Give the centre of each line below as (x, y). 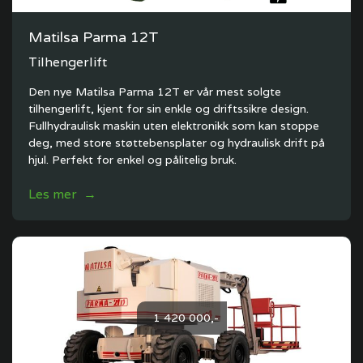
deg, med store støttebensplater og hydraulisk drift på (177, 143)
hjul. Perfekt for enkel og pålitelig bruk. (132, 160)
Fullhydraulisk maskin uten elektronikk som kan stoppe (174, 126)
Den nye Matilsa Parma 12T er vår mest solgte (155, 92)
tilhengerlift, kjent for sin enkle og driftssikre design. (169, 109)
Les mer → (62, 194)
